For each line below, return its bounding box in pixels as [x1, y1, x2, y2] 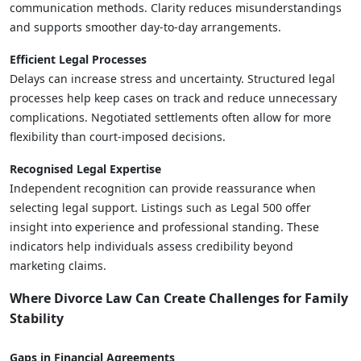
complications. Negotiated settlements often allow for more [10, 109, 331, 125]
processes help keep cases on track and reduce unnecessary [10, 89, 337, 106]
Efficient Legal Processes [10, 51, 147, 67]
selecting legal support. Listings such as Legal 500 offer [10, 199, 311, 215]
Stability [10, 309, 64, 327]
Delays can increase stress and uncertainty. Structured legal [10, 70, 335, 86]
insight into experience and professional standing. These [10, 218, 319, 234]
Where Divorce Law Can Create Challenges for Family [10, 288, 348, 307]
